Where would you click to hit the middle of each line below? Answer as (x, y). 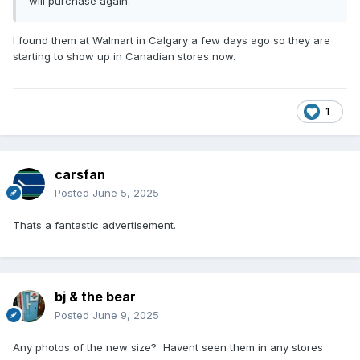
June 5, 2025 (126, 192)
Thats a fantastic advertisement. (94, 225)
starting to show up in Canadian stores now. (124, 56)
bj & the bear (95, 296)
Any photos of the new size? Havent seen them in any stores (168, 347)
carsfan (80, 174)
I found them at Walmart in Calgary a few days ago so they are (172, 40)
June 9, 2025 (126, 315)
